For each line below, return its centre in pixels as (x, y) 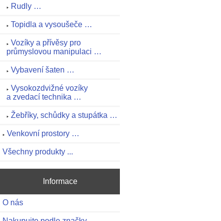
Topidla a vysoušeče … (52, 25)
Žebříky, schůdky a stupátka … (64, 115)
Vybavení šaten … (43, 70)
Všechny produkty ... (38, 152)
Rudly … (26, 6)
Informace (60, 181)
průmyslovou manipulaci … (54, 52)
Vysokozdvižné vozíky (49, 88)
